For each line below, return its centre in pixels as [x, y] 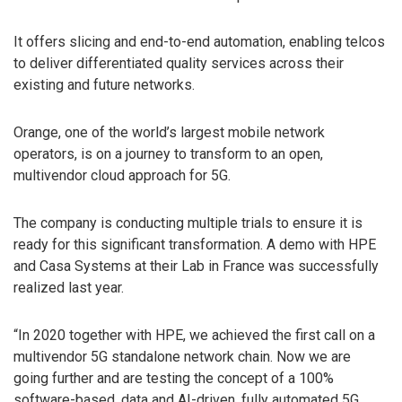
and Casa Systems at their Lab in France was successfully [196, 267]
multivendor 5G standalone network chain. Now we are [182, 356]
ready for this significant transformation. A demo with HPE [195, 245]
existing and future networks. [104, 85]
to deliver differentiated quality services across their [179, 64]
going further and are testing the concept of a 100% [174, 378]
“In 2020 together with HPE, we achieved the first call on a [194, 335]
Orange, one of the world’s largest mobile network [169, 133]
